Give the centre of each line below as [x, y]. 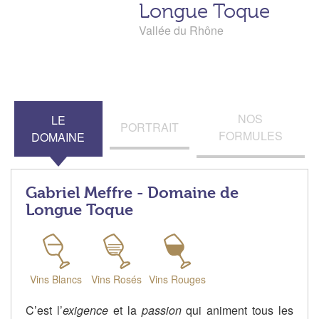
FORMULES [250, 136]
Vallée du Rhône [181, 31]
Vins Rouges [177, 279]
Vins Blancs [56, 279]
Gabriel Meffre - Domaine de [132, 193]
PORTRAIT [149, 127]
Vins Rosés [116, 279]
